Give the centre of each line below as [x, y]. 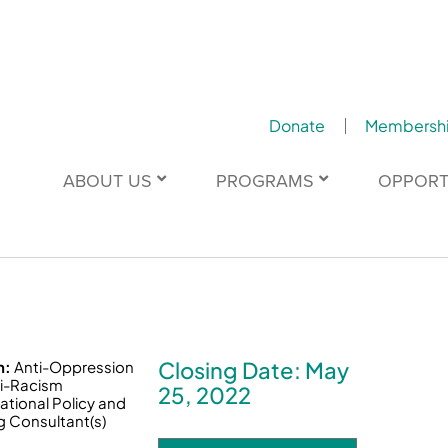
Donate [296, 125]
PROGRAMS [264, 180]
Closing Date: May [254, 370]
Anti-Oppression [74, 367]
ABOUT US [107, 180]
